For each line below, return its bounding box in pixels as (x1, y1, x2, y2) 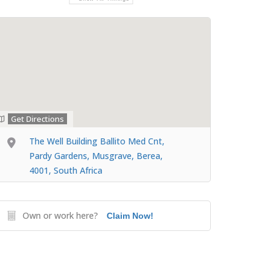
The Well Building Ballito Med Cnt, (29, 135, 165, 147)
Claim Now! (107, 211, 154, 221)
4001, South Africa (29, 165, 102, 176)
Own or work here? (23, 210, 98, 221)
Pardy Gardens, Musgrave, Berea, (29, 150, 163, 161)
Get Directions (11, 113, 64, 124)
